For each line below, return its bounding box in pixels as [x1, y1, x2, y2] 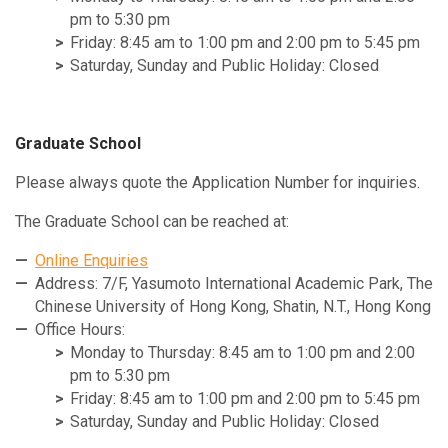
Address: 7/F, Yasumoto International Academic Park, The [35, 273, 433, 293]
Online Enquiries [35, 250, 148, 270]
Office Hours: [35, 319, 125, 339]
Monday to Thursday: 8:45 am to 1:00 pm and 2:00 [70, 342, 415, 362]
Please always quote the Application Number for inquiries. [15, 172, 420, 192]
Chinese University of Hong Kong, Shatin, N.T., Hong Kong [35, 296, 431, 316]
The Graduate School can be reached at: [15, 211, 289, 231]
